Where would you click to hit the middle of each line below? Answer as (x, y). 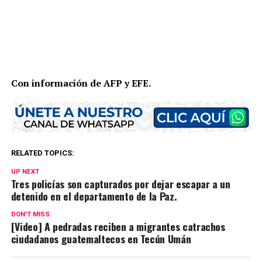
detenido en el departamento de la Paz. (94, 196)
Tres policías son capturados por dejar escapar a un (120, 183)
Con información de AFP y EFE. (82, 83)
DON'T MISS (30, 214)
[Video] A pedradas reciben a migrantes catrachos (118, 226)
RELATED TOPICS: (42, 153)
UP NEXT (25, 171)
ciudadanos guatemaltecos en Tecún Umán (101, 238)
